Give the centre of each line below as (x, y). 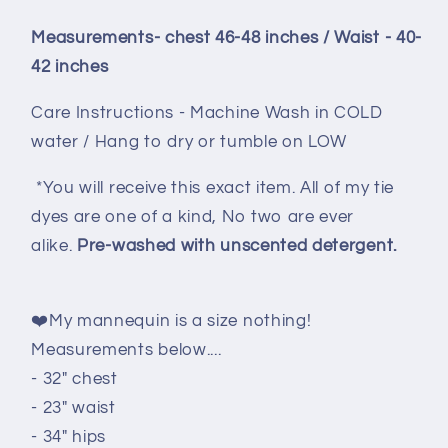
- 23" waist (73, 408)
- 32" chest (74, 379)
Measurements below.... (126, 350)
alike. (54, 246)
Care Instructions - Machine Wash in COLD (207, 112)
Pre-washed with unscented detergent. (237, 246)
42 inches (70, 66)
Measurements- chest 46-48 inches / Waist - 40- (226, 37)
